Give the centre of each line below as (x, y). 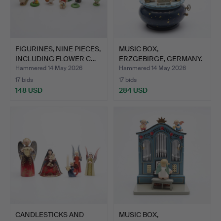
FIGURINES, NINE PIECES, (58, 49)
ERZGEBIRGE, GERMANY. (161, 58)
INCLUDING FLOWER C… (55, 58)
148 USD (29, 90)
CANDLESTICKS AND (50, 214)
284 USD (133, 90)
